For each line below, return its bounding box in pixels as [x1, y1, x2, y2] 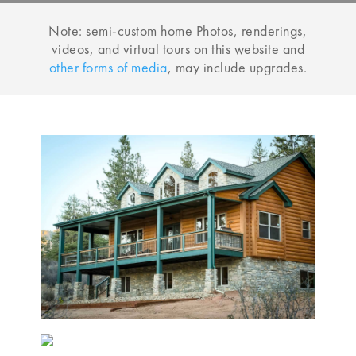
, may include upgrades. [167, 58, 308, 77]
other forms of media [48, 58, 168, 77]
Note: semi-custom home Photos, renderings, [48, 21, 308, 41]
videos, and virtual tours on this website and [51, 40, 305, 59]
